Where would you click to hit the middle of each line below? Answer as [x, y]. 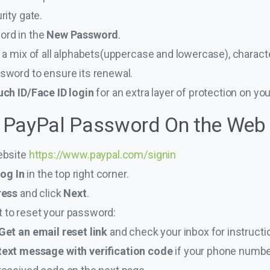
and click [42, 193]
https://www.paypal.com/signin [102, 154]
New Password [83, 34]
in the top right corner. [77, 174]
